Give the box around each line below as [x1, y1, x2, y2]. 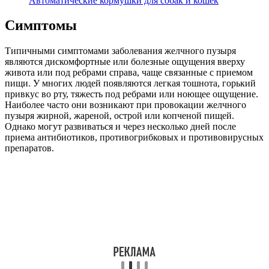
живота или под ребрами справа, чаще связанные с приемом [5, 67, 253, 78]
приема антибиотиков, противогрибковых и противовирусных [5, 132, 264, 143]
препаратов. [5, 143, 54, 154]
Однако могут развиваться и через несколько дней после [5, 121, 236, 132]
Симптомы [5, 17, 77, 34]
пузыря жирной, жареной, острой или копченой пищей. [5, 110, 234, 121]
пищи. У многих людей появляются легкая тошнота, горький [5, 78, 256, 89]
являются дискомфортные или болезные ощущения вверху [5, 56, 245, 67]
